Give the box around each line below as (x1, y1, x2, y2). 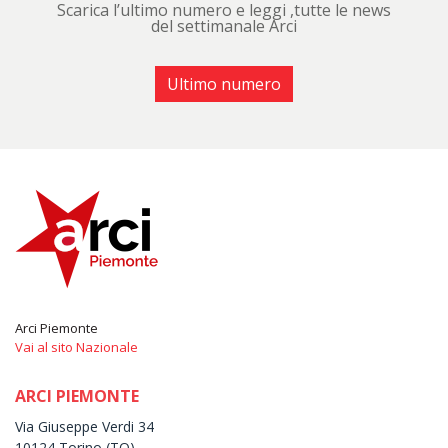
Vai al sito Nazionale (15, 337, 138, 356)
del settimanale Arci (151, 14, 297, 37)
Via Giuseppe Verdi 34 (15, 416, 154, 436)
